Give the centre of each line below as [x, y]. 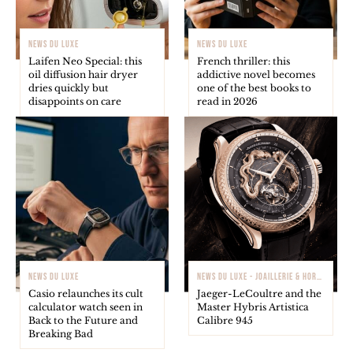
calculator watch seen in [85, 307]
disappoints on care [75, 101]
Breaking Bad [61, 333]
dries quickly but [69, 87]
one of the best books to [254, 87]
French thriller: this [243, 61]
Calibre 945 [225, 320]
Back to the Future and [83, 320]
